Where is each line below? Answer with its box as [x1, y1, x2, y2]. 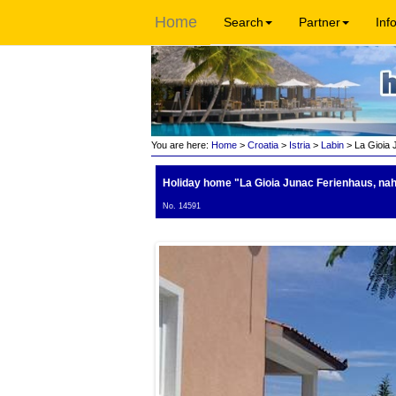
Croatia [247, 140, 278, 150]
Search [224, 15, 263, 29]
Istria [288, 140, 310, 150]
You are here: [150, 140, 209, 150]
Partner [299, 15, 340, 29]
